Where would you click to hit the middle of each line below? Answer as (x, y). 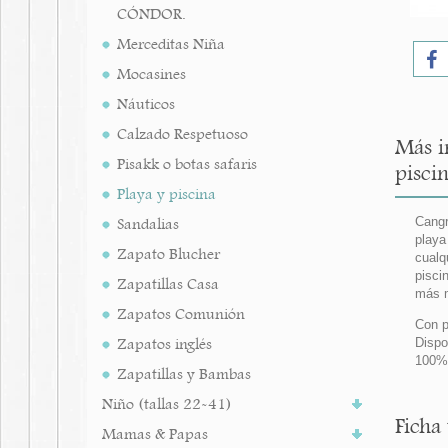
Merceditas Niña (171, 44)
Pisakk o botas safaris (187, 164)
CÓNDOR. (151, 14)
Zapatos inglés (164, 344)
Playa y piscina (166, 194)
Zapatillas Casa (168, 284)
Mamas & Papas (155, 434)
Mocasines (151, 74)
